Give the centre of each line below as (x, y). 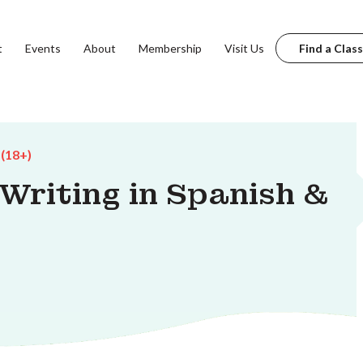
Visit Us (244, 48)
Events (43, 48)
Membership (170, 48)
